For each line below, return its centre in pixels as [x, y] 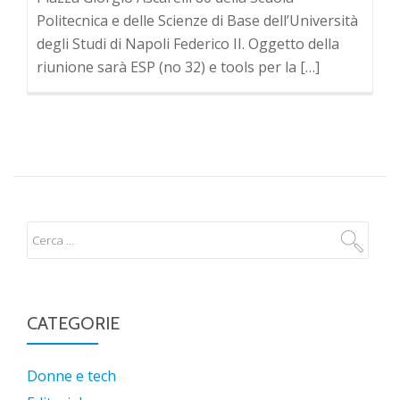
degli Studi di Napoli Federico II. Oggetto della [188, 44]
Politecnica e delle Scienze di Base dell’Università [197, 21]
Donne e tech [71, 376]
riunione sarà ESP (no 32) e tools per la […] [178, 67]
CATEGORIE [73, 323]
